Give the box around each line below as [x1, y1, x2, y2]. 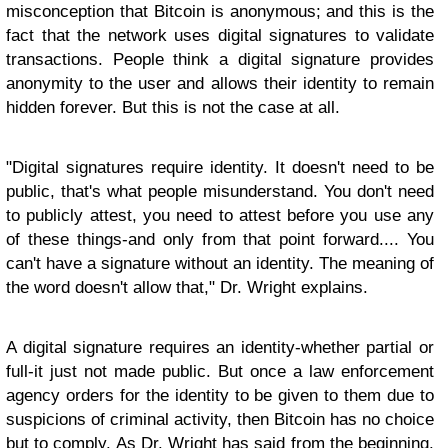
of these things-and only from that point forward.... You [6, 230, 434, 250]
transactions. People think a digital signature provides [6, 50, 434, 70]
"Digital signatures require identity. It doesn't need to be [6, 158, 434, 178]
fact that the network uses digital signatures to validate [6, 26, 434, 46]
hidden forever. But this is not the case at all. [6, 98, 340, 118]
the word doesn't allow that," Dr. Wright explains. [6, 278, 368, 298]
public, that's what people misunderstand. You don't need [6, 182, 434, 202]
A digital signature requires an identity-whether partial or [6, 338, 434, 358]
